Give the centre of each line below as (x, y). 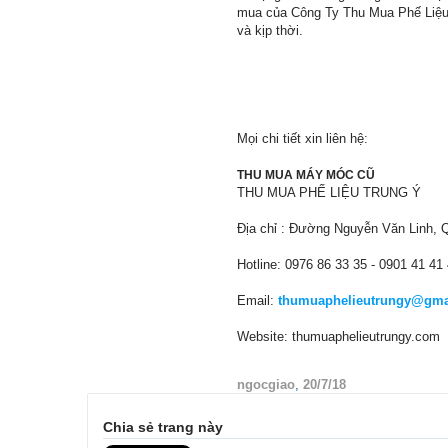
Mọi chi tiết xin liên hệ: (302, 139)
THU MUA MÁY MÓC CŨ (306, 175)
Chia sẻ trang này (163, 427)
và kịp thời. (270, 31)
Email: (257, 301)
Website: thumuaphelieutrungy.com (338, 337)
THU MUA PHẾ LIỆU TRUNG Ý (329, 193)
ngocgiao (266, 385)
